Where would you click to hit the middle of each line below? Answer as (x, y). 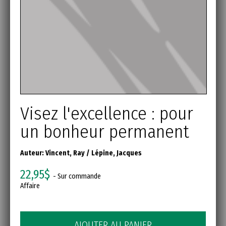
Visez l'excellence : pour (107, 114)
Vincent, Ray (65, 153)
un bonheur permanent (105, 132)
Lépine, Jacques (117, 153)
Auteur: (33, 153)
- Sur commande (75, 177)
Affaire (30, 186)
